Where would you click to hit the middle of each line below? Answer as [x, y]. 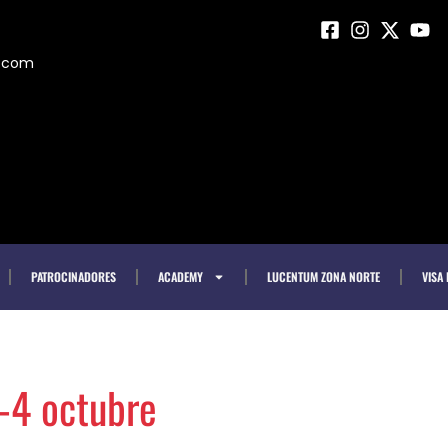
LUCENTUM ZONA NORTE [323, 276]
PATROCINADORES [73, 276]
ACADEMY [180, 276]
